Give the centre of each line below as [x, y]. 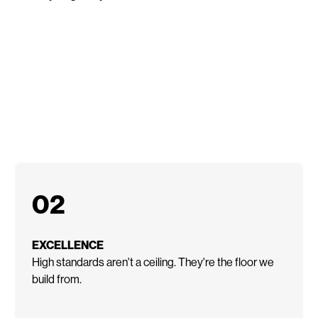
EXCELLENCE [68, 244]
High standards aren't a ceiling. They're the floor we [153, 261]
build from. [57, 278]
